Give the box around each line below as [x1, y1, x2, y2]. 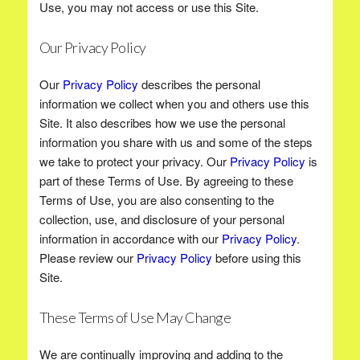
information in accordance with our [39, 230, 222, 247]
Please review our [39, 249, 137, 266]
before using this [211, 249, 301, 266]
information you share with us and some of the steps [39, 133, 313, 150]
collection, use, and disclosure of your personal [39, 211, 284, 227]
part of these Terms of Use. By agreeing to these [39, 172, 293, 189]
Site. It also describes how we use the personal [39, 114, 285, 131]
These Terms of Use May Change [39, 309, 231, 326]
